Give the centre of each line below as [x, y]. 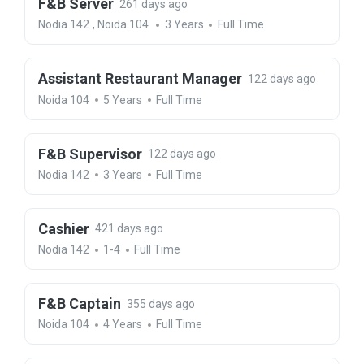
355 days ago [160, 303]
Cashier [64, 228]
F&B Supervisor [91, 154]
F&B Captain [80, 304]
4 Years [123, 325]
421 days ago [129, 229]
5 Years [123, 100]
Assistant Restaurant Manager [141, 79]
